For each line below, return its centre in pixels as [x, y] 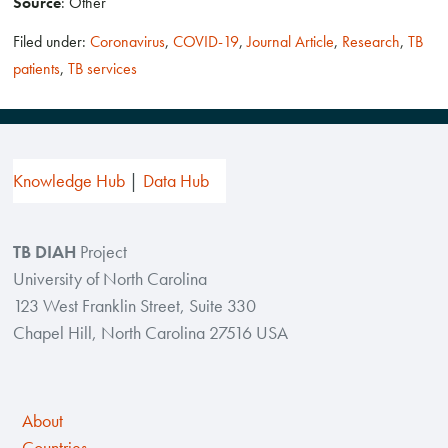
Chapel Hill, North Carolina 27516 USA [151, 332]
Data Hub [175, 180]
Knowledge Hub [69, 180]
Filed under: [52, 42]
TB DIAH [45, 251]
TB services [103, 69]
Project [102, 251]
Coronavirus [128, 42]
